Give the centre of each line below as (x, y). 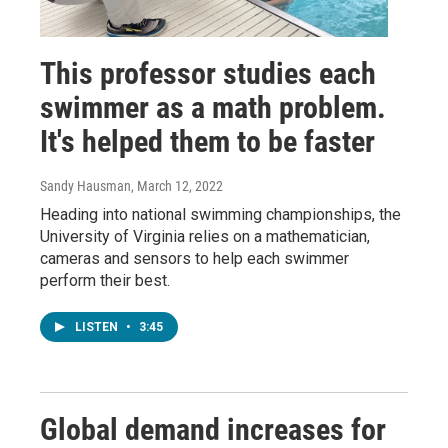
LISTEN (98, 326)
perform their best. (105, 280)
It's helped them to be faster (207, 141)
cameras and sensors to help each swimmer (194, 258)
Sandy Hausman (85, 185)
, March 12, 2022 (177, 185)
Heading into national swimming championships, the (220, 214)
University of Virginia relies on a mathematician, (205, 236)
